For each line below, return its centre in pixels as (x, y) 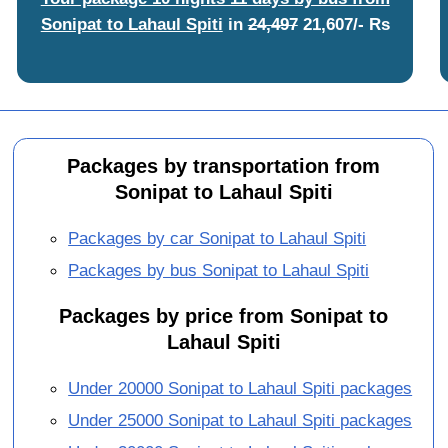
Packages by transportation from (224, 165)
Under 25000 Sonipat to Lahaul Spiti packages (240, 420)
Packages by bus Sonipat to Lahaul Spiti (219, 270)
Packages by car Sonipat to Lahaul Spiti (217, 238)
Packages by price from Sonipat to (224, 316)
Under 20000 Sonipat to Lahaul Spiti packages (240, 388)
